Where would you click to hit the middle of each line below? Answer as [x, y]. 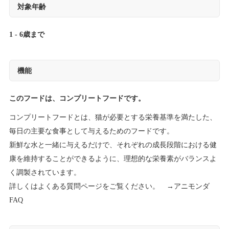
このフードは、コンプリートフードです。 [77, 98]
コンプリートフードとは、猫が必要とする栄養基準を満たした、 [113, 117]
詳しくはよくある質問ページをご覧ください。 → [91, 186]
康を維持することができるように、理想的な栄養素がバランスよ [113, 159]
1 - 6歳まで [27, 35]
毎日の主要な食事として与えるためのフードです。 [91, 131]
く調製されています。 [45, 173]
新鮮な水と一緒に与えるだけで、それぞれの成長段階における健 [113, 145]
